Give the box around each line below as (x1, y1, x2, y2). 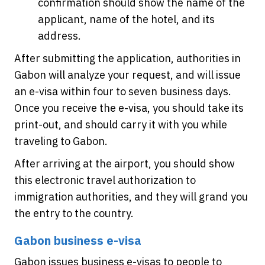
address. (38, 29, 81, 43)
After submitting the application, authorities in (14, 51, 241, 65)
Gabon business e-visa (14, 232, 141, 248)
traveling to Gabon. (14, 134, 110, 148)
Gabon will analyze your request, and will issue (14, 68, 241, 82)
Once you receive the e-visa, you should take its (14, 101, 244, 115)
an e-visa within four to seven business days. (14, 85, 231, 98)
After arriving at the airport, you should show (14, 157, 235, 170)
